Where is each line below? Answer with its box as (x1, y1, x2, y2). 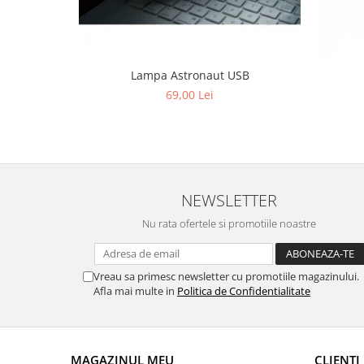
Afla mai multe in (93, 284, 177, 298)
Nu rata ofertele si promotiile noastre (142, 216, 316, 231)
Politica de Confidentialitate (177, 284, 310, 298)
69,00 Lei (166, 87, 214, 102)
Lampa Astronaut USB (130, 67, 249, 83)
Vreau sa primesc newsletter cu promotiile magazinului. (93, 269, 359, 284)
